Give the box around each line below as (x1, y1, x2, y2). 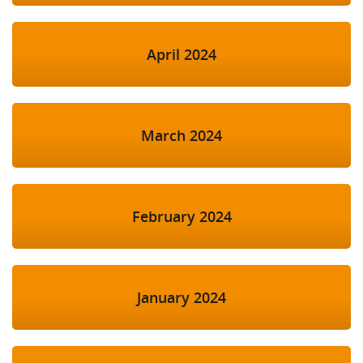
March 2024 (141, 126, 222, 146)
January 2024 (137, 288, 226, 308)
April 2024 (147, 45, 216, 65)
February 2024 (131, 207, 232, 227)
